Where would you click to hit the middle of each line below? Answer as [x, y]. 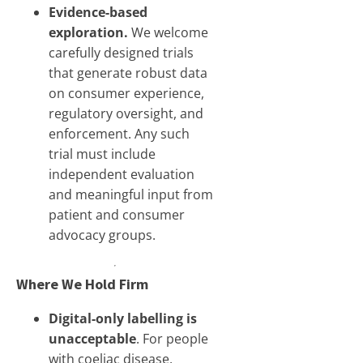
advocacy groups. [102, 235]
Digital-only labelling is [123, 318]
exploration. [90, 32]
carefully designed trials [121, 53]
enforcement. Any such [119, 134]
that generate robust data [128, 73]
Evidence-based [98, 12]
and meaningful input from [131, 194]
